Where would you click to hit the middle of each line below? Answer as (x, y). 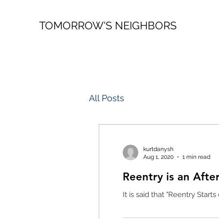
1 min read (196, 157)
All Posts (107, 98)
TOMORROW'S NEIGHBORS (108, 25)
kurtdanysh (158, 149)
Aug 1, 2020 (158, 157)
